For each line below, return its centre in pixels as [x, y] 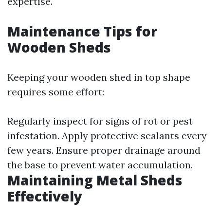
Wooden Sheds [59, 47]
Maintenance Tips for [82, 31]
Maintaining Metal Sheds [95, 180]
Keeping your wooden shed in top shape [99, 77]
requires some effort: [56, 92]
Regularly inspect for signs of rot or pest [100, 121]
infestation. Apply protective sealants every [107, 136]
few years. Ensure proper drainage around [104, 150]
